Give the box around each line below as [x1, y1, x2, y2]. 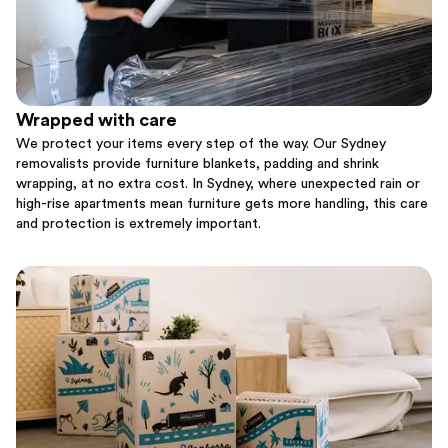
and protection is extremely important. [16, 217, 261, 232]
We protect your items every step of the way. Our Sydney [16, 137, 386, 152]
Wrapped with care [16, 111, 177, 130]
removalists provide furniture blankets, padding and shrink [16, 157, 379, 172]
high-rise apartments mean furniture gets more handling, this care [16, 197, 428, 212]
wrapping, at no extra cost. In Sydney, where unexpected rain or [16, 177, 420, 192]
